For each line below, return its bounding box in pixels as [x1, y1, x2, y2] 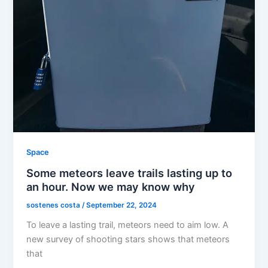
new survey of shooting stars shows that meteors [26, 233, 230, 245]
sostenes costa [26, 201, 83, 209]
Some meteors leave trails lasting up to [26, 166, 233, 180]
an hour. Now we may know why [26, 180, 196, 194]
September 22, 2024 [86, 201, 157, 209]
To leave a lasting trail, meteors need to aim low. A [26, 219, 229, 230]
